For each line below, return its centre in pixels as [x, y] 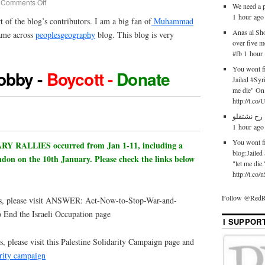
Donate [143, 79]
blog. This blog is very [135, 34]
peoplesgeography [65, 34]
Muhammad [172, 21]
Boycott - [82, 79]
